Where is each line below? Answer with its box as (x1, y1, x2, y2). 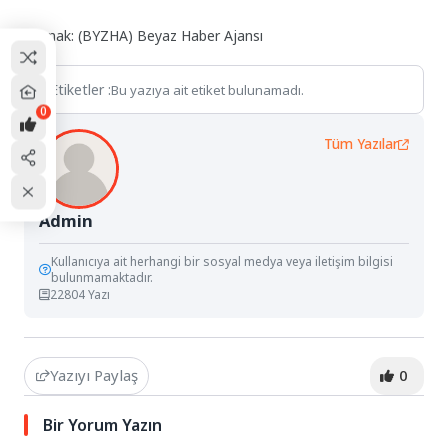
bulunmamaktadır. (51, 269, 154, 287)
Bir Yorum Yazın (43, 414, 163, 437)
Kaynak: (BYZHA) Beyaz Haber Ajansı (24, 25, 264, 45)
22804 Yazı (50, 286, 111, 304)
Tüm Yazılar (323, 135, 398, 154)
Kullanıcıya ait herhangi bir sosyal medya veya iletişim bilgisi (51, 253, 394, 271)
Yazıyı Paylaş (49, 365, 138, 386)
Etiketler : (50, 80, 112, 100)
